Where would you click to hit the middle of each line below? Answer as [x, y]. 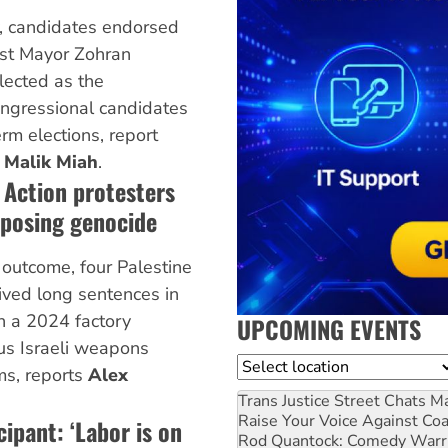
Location [269, 365]
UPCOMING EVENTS [329, 328]
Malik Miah [50, 162]
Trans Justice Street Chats [332, 400]
